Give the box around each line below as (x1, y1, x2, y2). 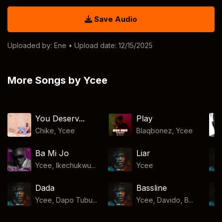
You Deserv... (35, 113, 85, 123)
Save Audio (92, 14, 137, 24)
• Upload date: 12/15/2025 (66, 41, 153, 50)
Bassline (136, 183, 167, 193)
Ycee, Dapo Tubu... (35, 196, 98, 204)
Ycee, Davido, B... (136, 196, 193, 204)
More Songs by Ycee (7, 74, 108, 86)
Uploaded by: (7, 41, 54, 50)
